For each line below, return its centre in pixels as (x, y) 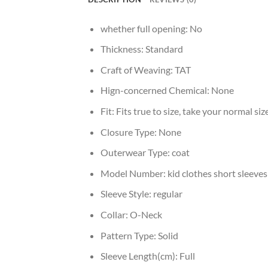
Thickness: (123, 49)
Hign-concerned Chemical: (156, 90)
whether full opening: (145, 28)
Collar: (115, 214)
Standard (164, 49)
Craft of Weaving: (137, 69)
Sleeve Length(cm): (140, 256)
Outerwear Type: (136, 153)
